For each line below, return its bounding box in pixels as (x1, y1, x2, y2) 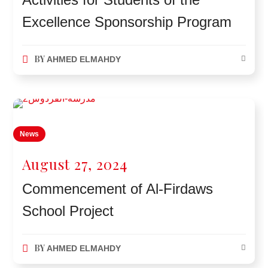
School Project (22, 202, 114, 219)
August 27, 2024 (22, 154, 128, 173)
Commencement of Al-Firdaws (22, 180, 214, 197)
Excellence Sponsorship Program (22, 13, 232, 30)
